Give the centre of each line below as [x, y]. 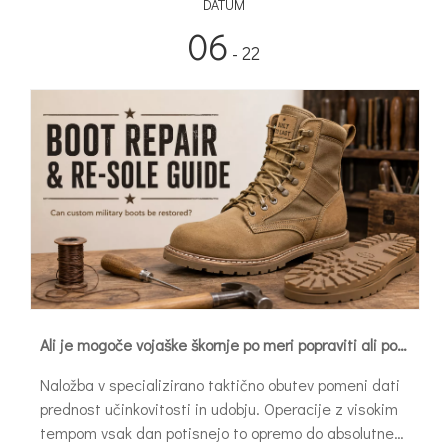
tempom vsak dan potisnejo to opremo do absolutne [217, 432]
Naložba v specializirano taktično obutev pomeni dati [220, 384]
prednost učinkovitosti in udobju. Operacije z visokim [219, 408]
